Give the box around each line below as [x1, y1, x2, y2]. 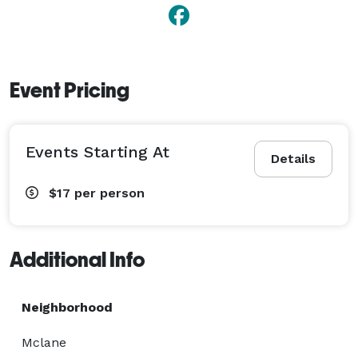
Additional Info [10, 247, 145, 272]
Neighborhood [22, 299, 113, 315]
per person [74, 185, 145, 201]
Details [271, 150, 316, 166]
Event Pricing [10, 78, 129, 102]
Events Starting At [26, 141, 169, 161]
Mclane [22, 334, 66, 350]
